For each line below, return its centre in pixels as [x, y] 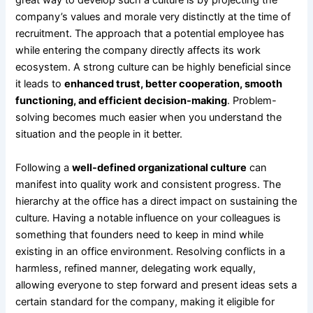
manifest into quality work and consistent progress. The [148, 184]
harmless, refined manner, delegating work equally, [136, 268]
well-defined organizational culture [160, 167]
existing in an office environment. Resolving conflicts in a [151, 251]
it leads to [40, 84]
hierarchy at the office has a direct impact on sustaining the [156, 201]
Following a [44, 167]
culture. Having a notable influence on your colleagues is [148, 218]
